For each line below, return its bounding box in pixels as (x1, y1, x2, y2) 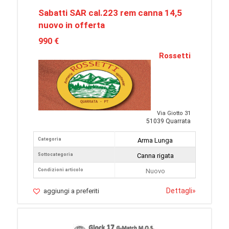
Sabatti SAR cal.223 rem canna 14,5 (38, 8, 182, 18)
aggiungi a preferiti (43, 187, 99, 195)
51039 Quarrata (146, 118, 191, 125)
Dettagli (166, 187, 192, 195)
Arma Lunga (138, 136, 173, 145)
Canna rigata (136, 152, 174, 160)
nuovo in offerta (38, 20, 105, 31)
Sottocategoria (38, 152, 73, 157)
